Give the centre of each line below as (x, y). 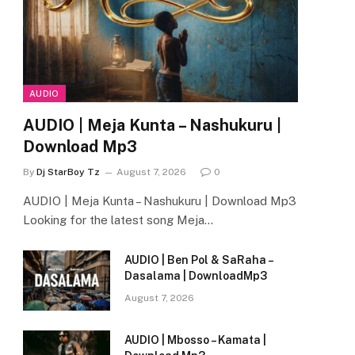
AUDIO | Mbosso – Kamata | (195, 340)
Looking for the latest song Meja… (118, 220)
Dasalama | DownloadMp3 (196, 276)
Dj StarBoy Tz (68, 172)
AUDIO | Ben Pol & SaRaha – (198, 260)
